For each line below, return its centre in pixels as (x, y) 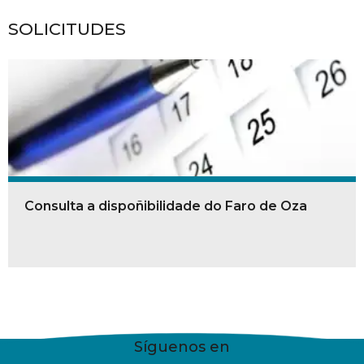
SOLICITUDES (67, 28)
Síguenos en (182, 347)
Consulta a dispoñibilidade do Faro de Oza (166, 206)
